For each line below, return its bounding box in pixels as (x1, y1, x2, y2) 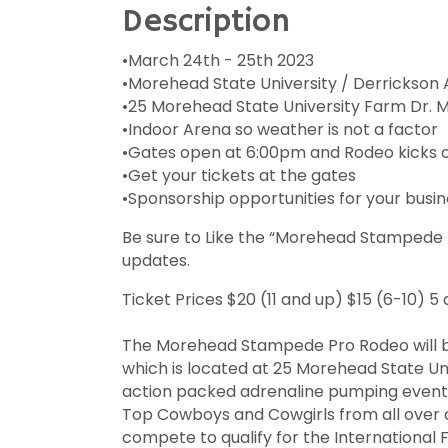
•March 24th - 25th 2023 (122, 49, 314, 72)
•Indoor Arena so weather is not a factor (122, 118, 438, 141)
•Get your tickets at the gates (122, 164, 356, 187)
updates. (122, 249, 194, 272)
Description (122, 2, 290, 42)
